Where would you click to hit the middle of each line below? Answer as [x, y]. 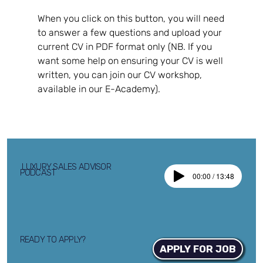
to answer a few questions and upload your [131, 32]
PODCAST [38, 173]
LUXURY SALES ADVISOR [66, 166]
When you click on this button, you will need [132, 18]
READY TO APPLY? [53, 239]
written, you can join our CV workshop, [121, 75]
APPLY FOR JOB [198, 249]
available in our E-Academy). [99, 89]
